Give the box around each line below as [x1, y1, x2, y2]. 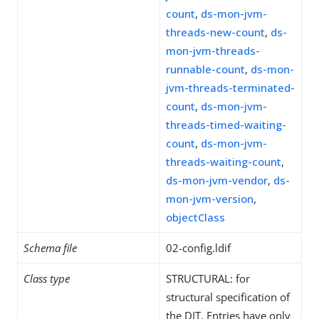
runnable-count [166, 62, 245, 76]
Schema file [23, 241, 77, 255]
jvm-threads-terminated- [166, 80, 295, 95]
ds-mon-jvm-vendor [166, 173, 268, 187]
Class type [23, 271, 70, 286]
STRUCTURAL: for [166, 271, 250, 286]
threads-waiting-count [166, 155, 281, 169]
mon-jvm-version [166, 192, 253, 206]
